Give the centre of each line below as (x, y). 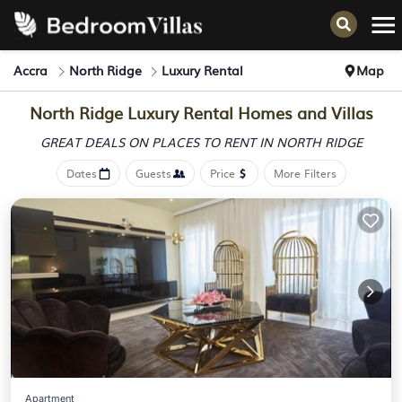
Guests (153, 173)
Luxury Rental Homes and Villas (248, 113)
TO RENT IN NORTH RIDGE (282, 142)
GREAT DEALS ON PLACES (121, 142)
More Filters (305, 173)
